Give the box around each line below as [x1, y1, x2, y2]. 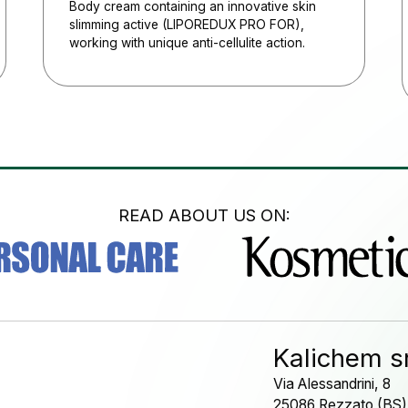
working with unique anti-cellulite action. [68, 36, 305, 51]
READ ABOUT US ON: [117, 204, 291, 225]
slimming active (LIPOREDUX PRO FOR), [68, 17, 304, 33]
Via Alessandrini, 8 [272, 374, 391, 393]
